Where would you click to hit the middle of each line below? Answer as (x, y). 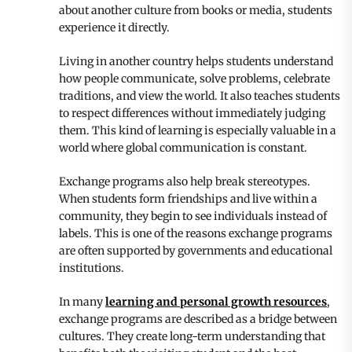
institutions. (92, 268)
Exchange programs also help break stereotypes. (185, 181)
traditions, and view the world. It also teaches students (200, 95)
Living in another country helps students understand (196, 61)
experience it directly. (114, 27)
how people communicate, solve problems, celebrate (194, 78)
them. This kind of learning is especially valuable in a (198, 130)
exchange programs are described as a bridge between (198, 319)
